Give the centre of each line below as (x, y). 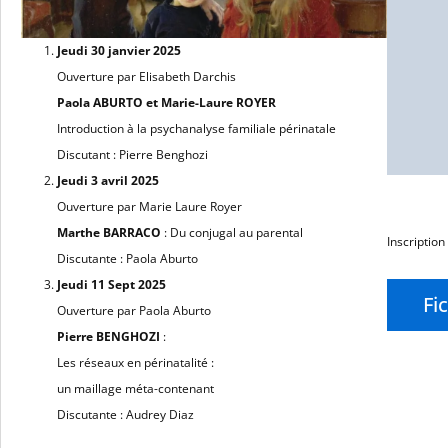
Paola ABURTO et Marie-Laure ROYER (166, 102)
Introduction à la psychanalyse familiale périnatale (196, 128)
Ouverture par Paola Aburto (134, 310)
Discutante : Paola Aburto (127, 258)
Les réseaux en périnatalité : (135, 362)
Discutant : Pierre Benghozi (132, 154)
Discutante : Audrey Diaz (125, 414)
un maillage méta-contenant (135, 388)
